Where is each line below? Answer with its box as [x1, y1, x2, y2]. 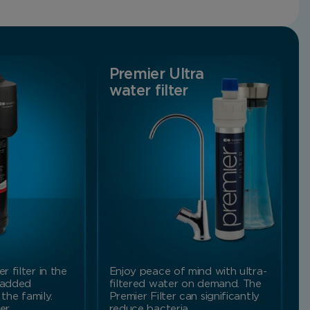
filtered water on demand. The [109, 279, 262, 290]
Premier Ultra [109, 67, 204, 82]
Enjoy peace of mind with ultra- [109, 266, 267, 277]
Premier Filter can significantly [109, 291, 259, 302]
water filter [109, 84, 188, 99]
